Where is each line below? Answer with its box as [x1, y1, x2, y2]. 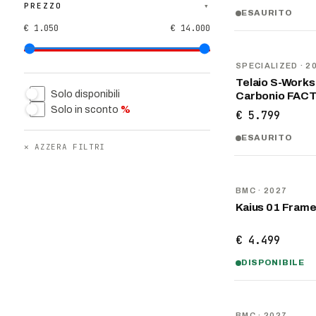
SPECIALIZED [236, 61, 298, 70]
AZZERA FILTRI [35, 142, 105, 152]
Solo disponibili [51, 88, 120, 99]
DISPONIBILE [241, 258, 305, 267]
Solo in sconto [51, 104, 119, 115]
